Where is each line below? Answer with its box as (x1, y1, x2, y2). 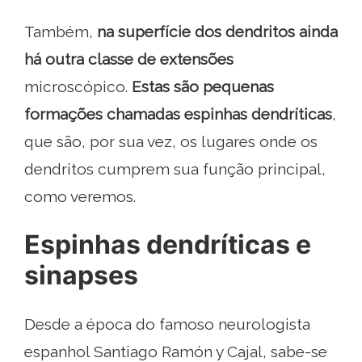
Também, (24, 23, 97, 41)
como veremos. (24, 187, 136, 206)
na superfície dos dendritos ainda (97, 23, 338, 41)
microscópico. (24, 78, 132, 96)
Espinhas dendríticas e (24, 229, 311, 261)
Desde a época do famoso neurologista (24, 315, 310, 334)
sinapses (24, 259, 138, 292)
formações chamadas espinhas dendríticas (24, 105, 332, 124)
